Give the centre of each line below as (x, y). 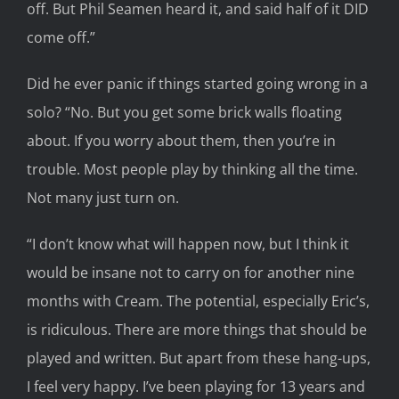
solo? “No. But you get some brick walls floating (184, 113)
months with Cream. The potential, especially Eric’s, (198, 301)
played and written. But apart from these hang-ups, (199, 358)
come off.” (61, 38)
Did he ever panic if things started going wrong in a (197, 84)
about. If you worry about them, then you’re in (181, 141)
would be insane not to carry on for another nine (191, 273)
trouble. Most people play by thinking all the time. (192, 170)
